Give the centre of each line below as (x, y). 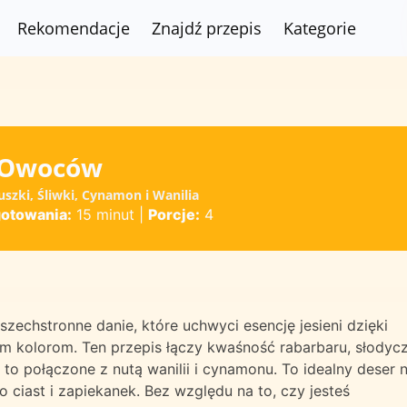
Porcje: (174, 214)
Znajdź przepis (207, 28)
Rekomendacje (74, 28)
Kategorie (320, 28)
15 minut (103, 214)
